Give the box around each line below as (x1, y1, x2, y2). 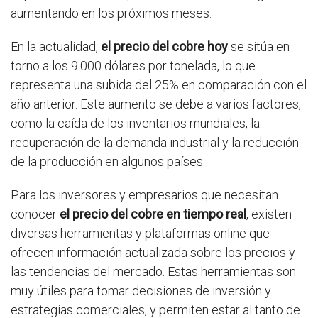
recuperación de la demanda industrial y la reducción (11, 135, 299, 150)
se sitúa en (228, 39, 290, 54)
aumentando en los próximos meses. (11, 6, 212, 21)
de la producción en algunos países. (11, 154, 205, 169)
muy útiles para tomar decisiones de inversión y (11, 283, 271, 298)
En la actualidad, (11, 39, 101, 54)
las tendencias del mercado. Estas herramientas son (11, 264, 296, 279)
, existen (246, 207, 292, 221)
